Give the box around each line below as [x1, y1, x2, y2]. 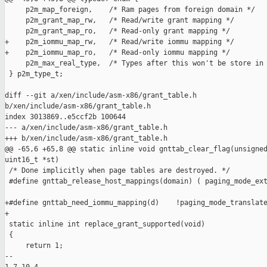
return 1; [5, 241, 63, 250]
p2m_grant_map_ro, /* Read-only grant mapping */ [5, 27, 230, 36]
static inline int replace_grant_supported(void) [5, 220, 205, 229]
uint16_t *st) [5, 156, 59, 164]
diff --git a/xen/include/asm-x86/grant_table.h [5, 91, 201, 100]
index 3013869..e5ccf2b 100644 [5, 113, 126, 122]
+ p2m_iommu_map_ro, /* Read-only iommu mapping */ [5, 48, 230, 57]
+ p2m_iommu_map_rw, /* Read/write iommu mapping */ [5, 38, 234, 46]
